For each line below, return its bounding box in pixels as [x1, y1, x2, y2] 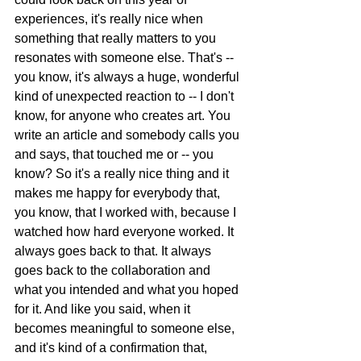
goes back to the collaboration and [15, 263, 214, 278]
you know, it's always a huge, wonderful [15, 70, 243, 85]
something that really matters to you [15, 31, 219, 46]
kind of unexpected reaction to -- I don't [15, 89, 237, 104]
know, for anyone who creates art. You [15, 109, 234, 123]
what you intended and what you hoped [15, 283, 242, 297]
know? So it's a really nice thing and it [15, 167, 232, 181]
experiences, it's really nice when [15, 12, 206, 27]
